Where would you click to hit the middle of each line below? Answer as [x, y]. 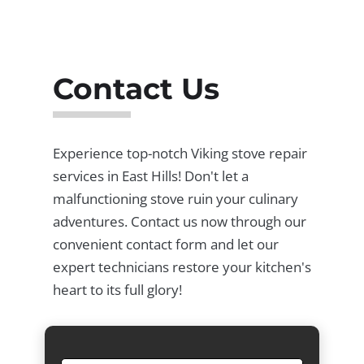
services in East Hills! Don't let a [150, 175]
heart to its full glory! [117, 289]
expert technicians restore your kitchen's [182, 266]
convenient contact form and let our [165, 244]
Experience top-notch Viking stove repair [180, 153]
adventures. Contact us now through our [179, 221]
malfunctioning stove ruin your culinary [175, 198]
